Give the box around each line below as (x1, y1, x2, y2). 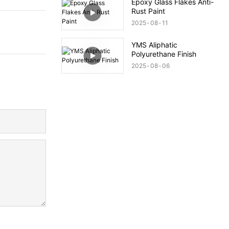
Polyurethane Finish (131, 50, 196, 59)
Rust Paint (131, 6, 165, 15)
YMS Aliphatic (131, 40, 177, 50)
